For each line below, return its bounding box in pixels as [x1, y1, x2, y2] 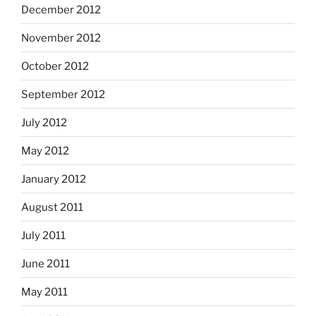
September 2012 [21, 87, 105, 101]
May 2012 [21, 144, 69, 157]
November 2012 [21, 31, 101, 44]
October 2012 [21, 59, 89, 73]
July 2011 [21, 229, 66, 242]
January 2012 [21, 172, 86, 186]
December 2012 [21, 3, 101, 16]
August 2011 [21, 200, 83, 214]
